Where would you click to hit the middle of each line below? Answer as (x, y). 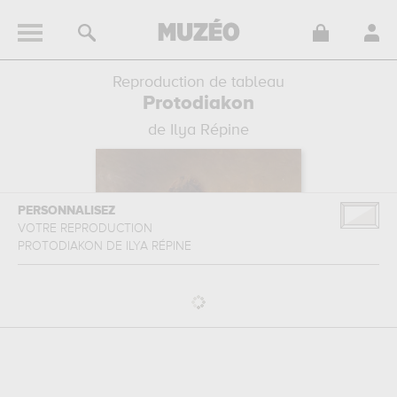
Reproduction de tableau (198, 82)
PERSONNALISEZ (66, 211)
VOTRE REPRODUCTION (87, 229)
